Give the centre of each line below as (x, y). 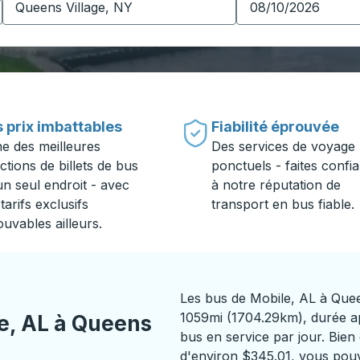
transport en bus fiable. (282, 204)
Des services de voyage (283, 146)
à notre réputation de (276, 185)
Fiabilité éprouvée (275, 127)
